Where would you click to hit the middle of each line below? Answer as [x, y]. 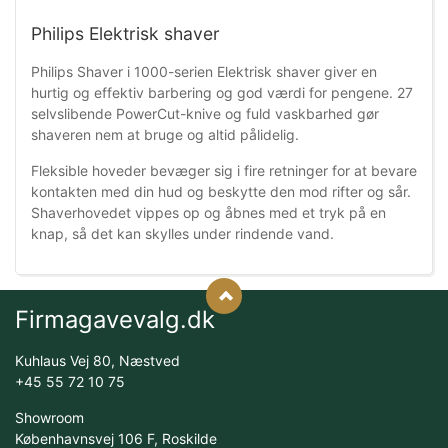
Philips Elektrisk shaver [125, 33]
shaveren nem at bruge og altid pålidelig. [165, 134]
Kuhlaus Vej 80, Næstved [97, 360]
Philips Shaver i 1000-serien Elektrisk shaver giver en [204, 71]
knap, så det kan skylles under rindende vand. [182, 233]
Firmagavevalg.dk [115, 319]
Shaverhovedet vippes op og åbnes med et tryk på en [208, 212]
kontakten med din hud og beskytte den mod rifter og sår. [221, 191]
